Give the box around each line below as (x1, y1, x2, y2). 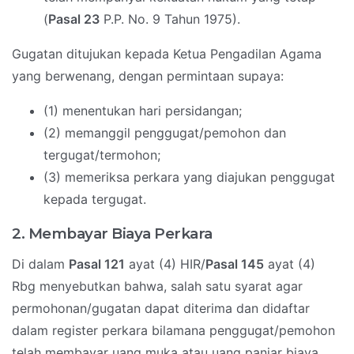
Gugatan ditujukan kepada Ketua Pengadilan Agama (12, 46, 322, 62)
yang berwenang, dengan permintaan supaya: (12, 68, 284, 85)
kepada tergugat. (43, 191, 146, 208)
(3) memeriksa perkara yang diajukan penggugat (43, 169, 335, 186)
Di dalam (12, 256, 69, 273)
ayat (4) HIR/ (125, 256, 205, 273)
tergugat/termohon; (43, 147, 160, 164)
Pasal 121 (69, 256, 125, 273)
